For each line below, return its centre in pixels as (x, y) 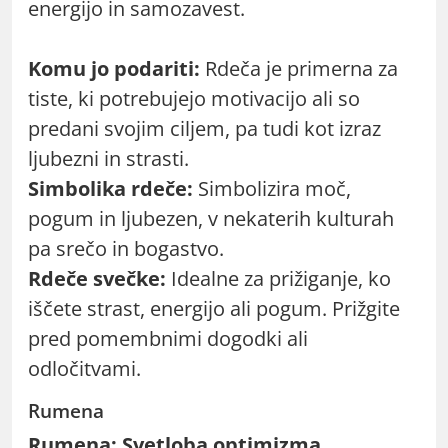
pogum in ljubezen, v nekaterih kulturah (211, 218)
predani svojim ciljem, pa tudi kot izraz (204, 128)
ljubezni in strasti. (108, 158)
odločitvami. (84, 368)
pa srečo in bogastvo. (126, 248)
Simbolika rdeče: (110, 188)
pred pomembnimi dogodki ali (168, 338)
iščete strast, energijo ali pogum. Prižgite (214, 308)
